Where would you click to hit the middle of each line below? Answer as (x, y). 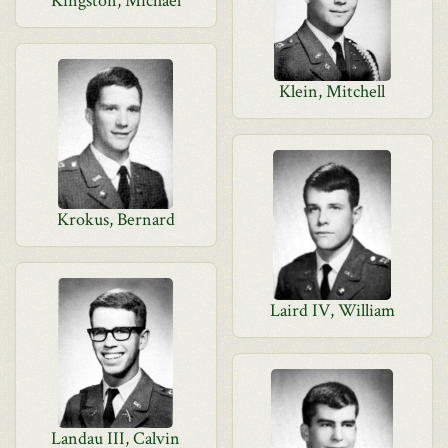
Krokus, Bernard (115, 219)
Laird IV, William (332, 310)
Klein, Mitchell (332, 91)
